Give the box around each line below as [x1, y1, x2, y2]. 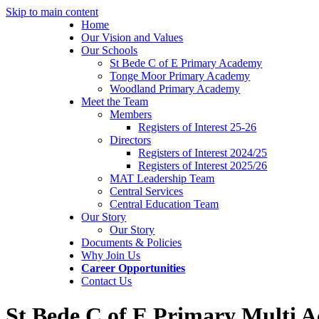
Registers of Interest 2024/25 [138, 147, 268, 159]
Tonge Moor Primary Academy [110, 70, 251, 82]
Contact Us [81, 275, 132, 287]
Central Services [110, 185, 184, 197]
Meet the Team [81, 95, 149, 108]
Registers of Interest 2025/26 [138, 159, 268, 172]
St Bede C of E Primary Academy [110, 57, 263, 69]
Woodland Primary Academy [110, 83, 241, 95]
